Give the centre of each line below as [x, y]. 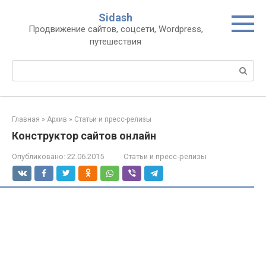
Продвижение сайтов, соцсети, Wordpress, [115, 29]
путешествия [115, 42]
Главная [26, 119]
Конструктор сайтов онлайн [84, 136]
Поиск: [26, 66]
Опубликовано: [39, 156]
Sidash [115, 18]
